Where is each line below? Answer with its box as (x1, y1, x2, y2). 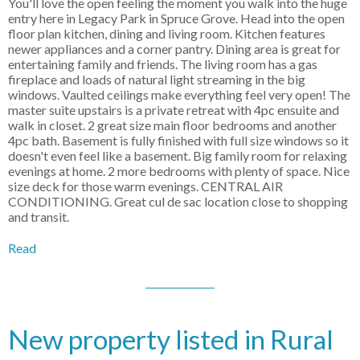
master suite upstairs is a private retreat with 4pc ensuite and (8, 102, 339, 118)
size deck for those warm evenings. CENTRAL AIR (8, 178, 283, 194)
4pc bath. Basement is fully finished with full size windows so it (8, 133, 349, 149)
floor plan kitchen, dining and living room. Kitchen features (8, 26, 325, 42)
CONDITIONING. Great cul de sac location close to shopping (8, 194, 348, 210)
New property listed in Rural (8, 323, 333, 356)
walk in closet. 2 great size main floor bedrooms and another (8, 117, 337, 133)
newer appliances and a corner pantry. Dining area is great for (8, 41, 341, 57)
